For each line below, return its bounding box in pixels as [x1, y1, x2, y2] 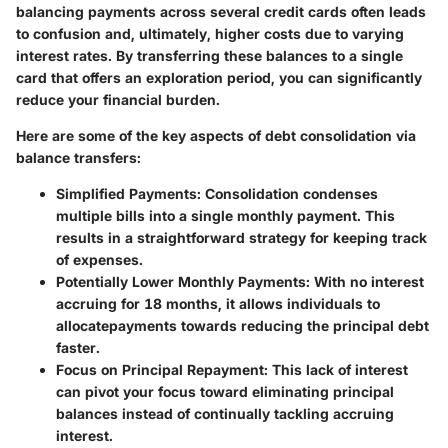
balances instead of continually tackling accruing [56, 405, 394, 423]
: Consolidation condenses [197, 185, 378, 203]
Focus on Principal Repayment [56, 361, 264, 379]
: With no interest [306, 273, 424, 291]
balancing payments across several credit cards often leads [16, 3, 426, 21]
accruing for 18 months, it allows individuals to [56, 295, 380, 313]
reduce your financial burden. [16, 91, 220, 109]
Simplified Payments [56, 185, 197, 203]
